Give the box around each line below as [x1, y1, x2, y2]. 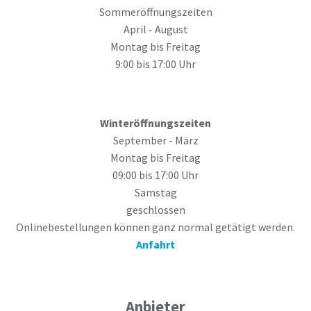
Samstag [134, 185, 177, 199]
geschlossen [126, 202, 185, 217]
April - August [123, 22, 188, 37]
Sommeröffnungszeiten [99, 5, 212, 19]
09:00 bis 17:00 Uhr [112, 167, 199, 182]
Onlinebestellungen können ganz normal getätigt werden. [16, 219, 295, 234]
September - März [112, 133, 199, 147]
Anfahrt [136, 237, 175, 251]
